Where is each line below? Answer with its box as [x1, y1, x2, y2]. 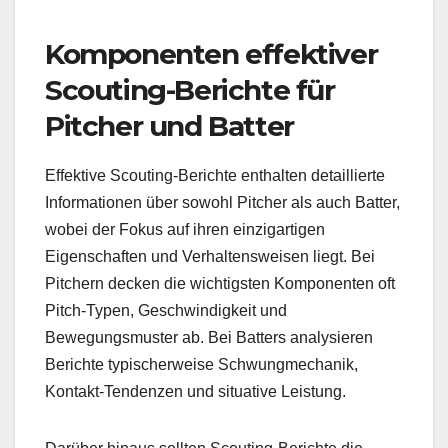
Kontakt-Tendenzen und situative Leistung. [45, 382, 346, 400]
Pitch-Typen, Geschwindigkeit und [45, 301, 287, 319]
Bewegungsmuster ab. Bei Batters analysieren [45, 328, 373, 346]
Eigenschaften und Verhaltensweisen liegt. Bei [45, 247, 375, 265]
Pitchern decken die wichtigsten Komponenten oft [45, 274, 395, 292]
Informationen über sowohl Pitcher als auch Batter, [45, 193, 400, 211]
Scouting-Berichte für [45, 73, 335, 108]
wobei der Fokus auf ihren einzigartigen [45, 220, 325, 238]
